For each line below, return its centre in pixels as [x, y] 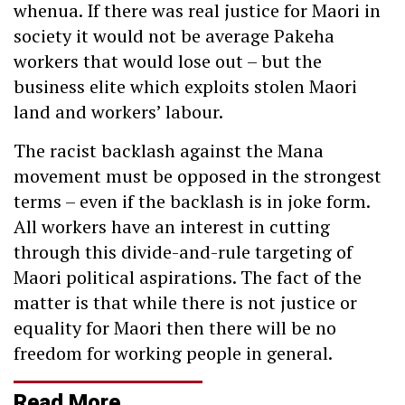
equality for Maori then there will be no [175, 327]
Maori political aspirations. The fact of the [188, 277]
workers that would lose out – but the [168, 61]
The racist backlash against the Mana [169, 150]
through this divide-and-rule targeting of [183, 251]
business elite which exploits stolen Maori [185, 87]
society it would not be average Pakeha [174, 36]
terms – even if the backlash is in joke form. [192, 201]
